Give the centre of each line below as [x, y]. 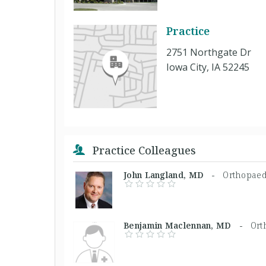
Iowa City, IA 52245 [208, 67]
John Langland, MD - [173, 175]
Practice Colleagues [143, 150]
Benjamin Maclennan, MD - [187, 225]
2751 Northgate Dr [209, 52]
